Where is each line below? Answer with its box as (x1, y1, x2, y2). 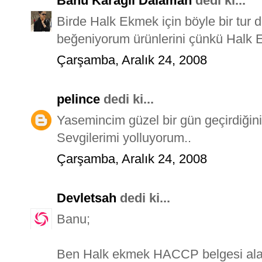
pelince (57, 91, 100, 106)
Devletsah (57, 190, 116, 205)
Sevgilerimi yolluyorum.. (57, 130, 191, 145)
